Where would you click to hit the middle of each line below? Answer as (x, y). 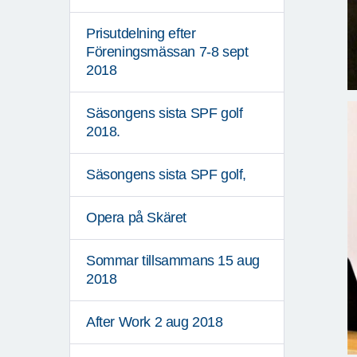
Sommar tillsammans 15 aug (173, 261)
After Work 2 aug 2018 (155, 322)
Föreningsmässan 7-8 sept (167, 52)
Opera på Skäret (136, 218)
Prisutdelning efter (141, 34)
